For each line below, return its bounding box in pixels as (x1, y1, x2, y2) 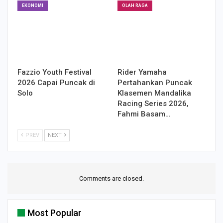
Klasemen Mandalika (117, 88, 191, 98)
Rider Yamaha (117, 67, 167, 77)
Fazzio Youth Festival (17, 67, 92, 77)
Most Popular (27, 207, 82, 218)
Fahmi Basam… (117, 109, 170, 118)
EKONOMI (22, 3, 43, 8)
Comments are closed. (79, 174, 144, 182)
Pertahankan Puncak (117, 78, 192, 87)
